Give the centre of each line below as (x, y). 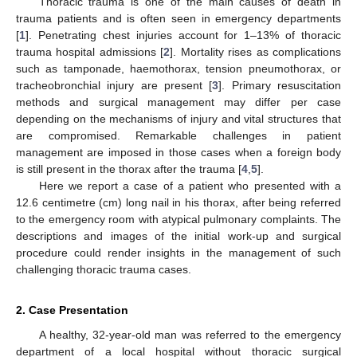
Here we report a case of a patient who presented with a (190, 185)
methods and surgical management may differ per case (178, 102)
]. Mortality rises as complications (256, 51)
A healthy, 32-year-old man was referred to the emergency (190, 334)
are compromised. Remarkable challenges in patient (178, 135)
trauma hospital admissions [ (90, 51)
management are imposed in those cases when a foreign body (178, 152)
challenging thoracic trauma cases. (104, 269)
